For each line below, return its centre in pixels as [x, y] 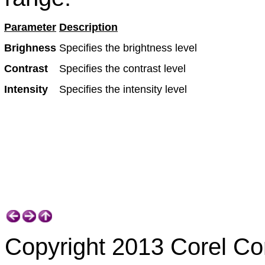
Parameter [30, 27]
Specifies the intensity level [123, 89]
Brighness [30, 48]
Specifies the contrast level [122, 69]
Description [88, 27]
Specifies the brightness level [128, 48]
